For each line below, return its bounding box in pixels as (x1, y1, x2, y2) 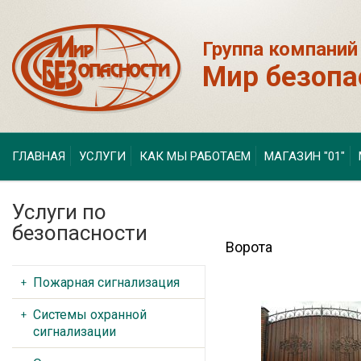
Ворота (226, 239, 272, 255)
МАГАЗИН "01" (264, 149, 345, 164)
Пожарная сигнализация (33, 275, 180, 290)
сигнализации (33, 324, 116, 339)
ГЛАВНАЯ (12, 149, 65, 164)
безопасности (12, 221, 147, 245)
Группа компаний (202, 38, 358, 60)
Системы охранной (33, 307, 147, 322)
